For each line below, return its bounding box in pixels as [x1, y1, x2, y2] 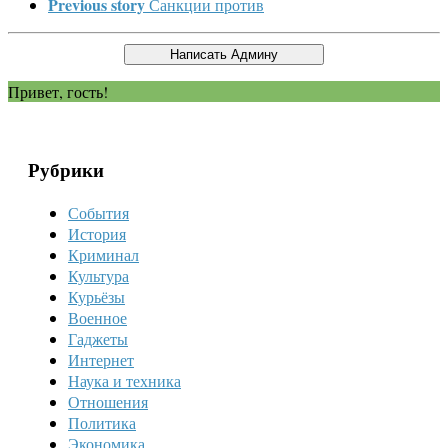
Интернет [68, 349, 134, 370]
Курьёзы [68, 286, 125, 307]
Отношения [68, 391, 148, 412]
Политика [68, 412, 136, 433]
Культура [68, 265, 129, 286]
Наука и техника [68, 370, 181, 391]
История [68, 223, 126, 244]
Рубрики [28, 156, 104, 184]
